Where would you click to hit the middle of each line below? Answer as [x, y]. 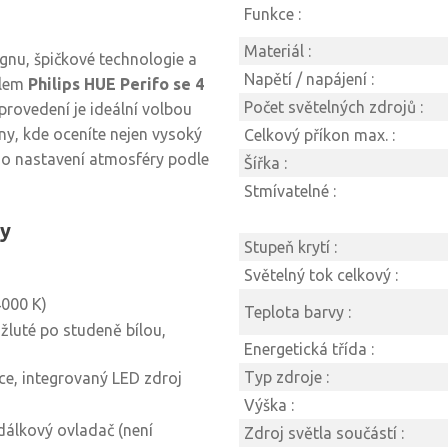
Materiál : [277, 51]
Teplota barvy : [297, 312]
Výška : [269, 405]
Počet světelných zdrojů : [333, 107]
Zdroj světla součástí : [324, 433]
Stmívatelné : [290, 191]
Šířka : [265, 163]
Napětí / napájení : [309, 79]
